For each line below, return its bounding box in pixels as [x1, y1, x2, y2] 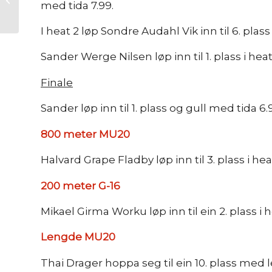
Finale [41, 76, 73, 89]
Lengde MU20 [41, 231, 115, 243]
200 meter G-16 [41, 179, 120, 192]
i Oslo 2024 [21, 7, 64, 17]
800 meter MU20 [41, 127, 130, 140]
